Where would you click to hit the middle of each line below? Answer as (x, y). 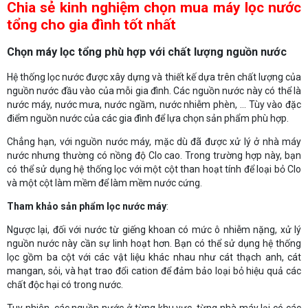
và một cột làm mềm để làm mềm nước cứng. (106, 183)
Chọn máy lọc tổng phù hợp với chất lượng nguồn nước (147, 52)
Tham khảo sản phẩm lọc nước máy (87, 206)
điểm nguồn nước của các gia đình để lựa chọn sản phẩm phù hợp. (148, 118)
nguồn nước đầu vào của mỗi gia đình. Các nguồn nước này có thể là (154, 90)
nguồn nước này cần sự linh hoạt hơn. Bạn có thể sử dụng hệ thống (154, 243)
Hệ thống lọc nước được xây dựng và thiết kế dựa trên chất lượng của (154, 77)
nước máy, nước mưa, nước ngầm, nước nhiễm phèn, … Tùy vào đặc (154, 104)
